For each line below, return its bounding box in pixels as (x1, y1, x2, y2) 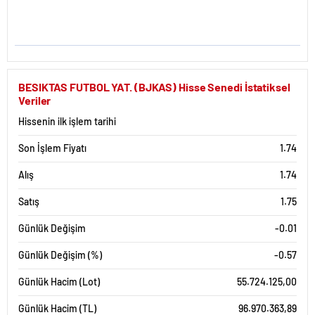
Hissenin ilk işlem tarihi (18, 115, 116, 127)
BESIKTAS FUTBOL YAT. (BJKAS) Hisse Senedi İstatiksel (18, 80, 290, 94)
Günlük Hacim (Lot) (18, 276, 100, 288)
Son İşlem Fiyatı (18, 142, 86, 154)
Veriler (18, 94, 51, 107)
